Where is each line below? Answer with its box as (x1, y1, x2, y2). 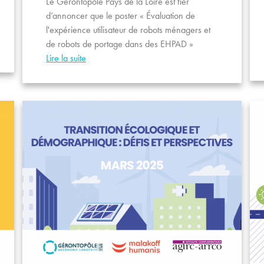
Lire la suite (45, 52, 86, 65)
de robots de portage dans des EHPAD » (45, 38, 193, 51)
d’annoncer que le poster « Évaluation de (45, 9, 195, 22)
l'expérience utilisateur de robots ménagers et (45, 24, 210, 37)
